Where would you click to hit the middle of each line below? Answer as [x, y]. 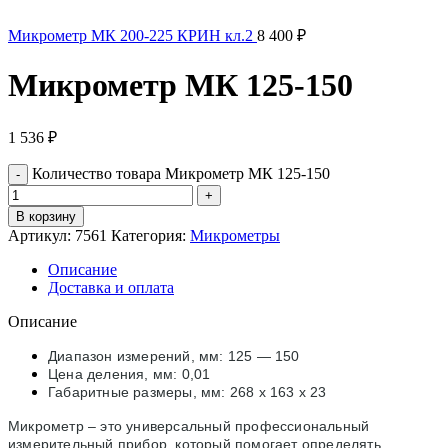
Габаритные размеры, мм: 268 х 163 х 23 [187, 391]
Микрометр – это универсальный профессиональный [189, 425]
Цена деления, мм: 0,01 [129, 373]
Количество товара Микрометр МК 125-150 [181, 173]
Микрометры [235, 235]
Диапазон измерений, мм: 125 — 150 [174, 355]
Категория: [148, 235]
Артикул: [41, 235]
